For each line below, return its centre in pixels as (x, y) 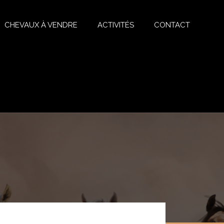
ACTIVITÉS (115, 25)
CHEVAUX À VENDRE (41, 25)
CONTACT (172, 25)
